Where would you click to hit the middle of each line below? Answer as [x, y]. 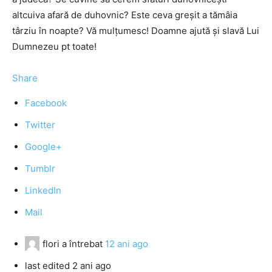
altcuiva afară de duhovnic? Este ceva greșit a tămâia [125, 15]
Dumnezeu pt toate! [54, 46]
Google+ [43, 147]
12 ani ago [127, 244]
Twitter [40, 125]
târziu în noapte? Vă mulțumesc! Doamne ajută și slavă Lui [136, 31]
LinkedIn [43, 190]
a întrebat [82, 244]
